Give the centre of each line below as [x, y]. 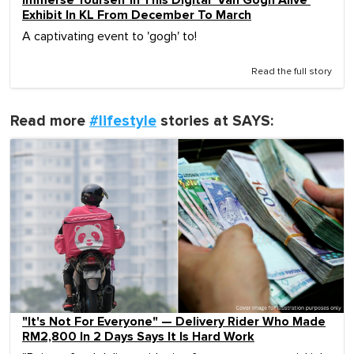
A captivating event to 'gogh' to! [109, 37]
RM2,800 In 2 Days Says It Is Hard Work [138, 336]
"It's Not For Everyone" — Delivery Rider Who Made [174, 321]
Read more [50, 122]
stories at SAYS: [215, 122]
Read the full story [292, 72]
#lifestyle [123, 122]
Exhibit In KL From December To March [137, 15]
